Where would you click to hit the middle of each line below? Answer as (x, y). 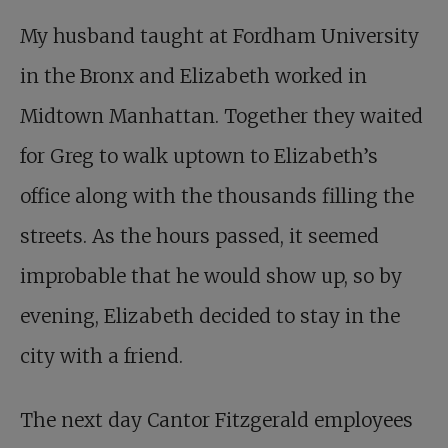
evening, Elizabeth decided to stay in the (210, 316)
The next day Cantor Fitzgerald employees (216, 420)
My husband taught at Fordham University (219, 36)
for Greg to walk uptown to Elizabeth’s (199, 156)
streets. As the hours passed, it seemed (199, 236)
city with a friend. (101, 356)
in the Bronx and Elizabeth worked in (193, 76)
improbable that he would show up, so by (211, 276)
